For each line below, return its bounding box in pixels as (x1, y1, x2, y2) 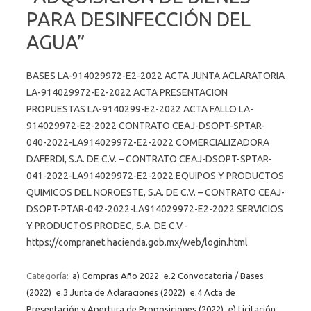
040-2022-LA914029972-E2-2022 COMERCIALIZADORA (26, 136, 269, 148)
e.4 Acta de (190, 287, 235, 297)
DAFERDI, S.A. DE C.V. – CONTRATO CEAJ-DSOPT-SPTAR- (26, 153, 272, 165)
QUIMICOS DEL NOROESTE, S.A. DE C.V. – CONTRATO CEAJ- (26, 186, 285, 198)
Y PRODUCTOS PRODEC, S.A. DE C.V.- (26, 219, 192, 231)
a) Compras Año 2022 (72, 270, 159, 280)
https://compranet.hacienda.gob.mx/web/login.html (26, 236, 260, 248)
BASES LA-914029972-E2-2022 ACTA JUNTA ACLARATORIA (26, 69, 285, 81)
